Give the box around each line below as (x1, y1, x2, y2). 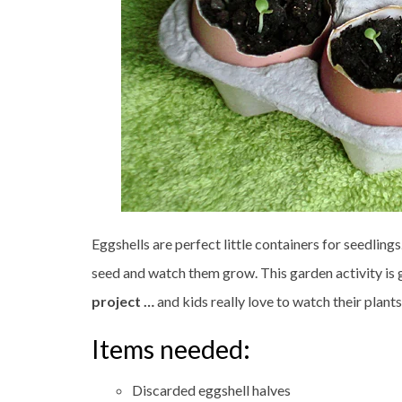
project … (92, 293, 157, 310)
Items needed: (92, 334, 250, 364)
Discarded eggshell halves (132, 381, 291, 398)
